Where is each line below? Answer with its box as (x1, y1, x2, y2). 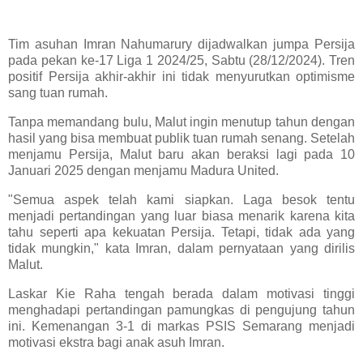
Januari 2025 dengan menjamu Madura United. (8, 164, 279, 178)
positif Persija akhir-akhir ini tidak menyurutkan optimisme (8, 70, 355, 84)
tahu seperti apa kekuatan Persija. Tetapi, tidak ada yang (8, 224, 355, 239)
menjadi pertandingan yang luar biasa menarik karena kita (8, 208, 355, 223)
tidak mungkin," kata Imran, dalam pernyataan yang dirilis (8, 241, 355, 255)
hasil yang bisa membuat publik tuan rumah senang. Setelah (8, 131, 355, 146)
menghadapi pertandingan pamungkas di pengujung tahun (8, 302, 355, 317)
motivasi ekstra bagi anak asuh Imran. (8, 335, 224, 349)
